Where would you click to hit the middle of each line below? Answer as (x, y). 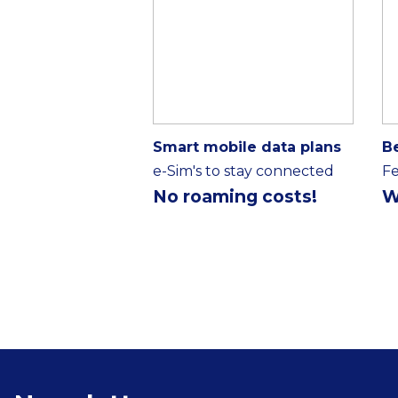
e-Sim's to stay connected (243, 171)
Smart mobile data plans (247, 147)
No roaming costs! (235, 196)
